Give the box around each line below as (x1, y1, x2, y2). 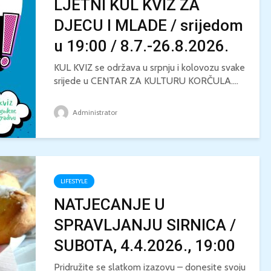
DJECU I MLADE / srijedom (54, 16, 243, 34)
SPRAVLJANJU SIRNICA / (54, 216, 236, 234)
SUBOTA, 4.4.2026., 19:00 (54, 237, 235, 255)
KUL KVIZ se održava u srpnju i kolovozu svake (54, 62, 245, 73)
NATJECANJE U (54, 195, 165, 214)
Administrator (71, 108, 117, 117)
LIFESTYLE (60, 177, 88, 185)
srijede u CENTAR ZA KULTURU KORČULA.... (54, 75, 238, 87)
